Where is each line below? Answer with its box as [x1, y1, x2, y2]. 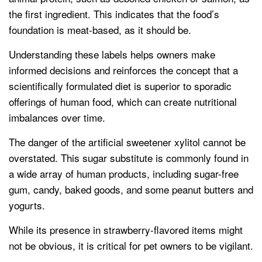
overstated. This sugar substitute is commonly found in [9, 150, 249, 166]
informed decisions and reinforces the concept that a [9, 63, 238, 78]
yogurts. [9, 198, 45, 213]
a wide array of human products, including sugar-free [9, 166, 239, 181]
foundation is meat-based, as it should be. [9, 22, 191, 37]
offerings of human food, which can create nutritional [9, 94, 237, 109]
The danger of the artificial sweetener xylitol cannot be [9, 135, 246, 150]
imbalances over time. [9, 110, 105, 125]
